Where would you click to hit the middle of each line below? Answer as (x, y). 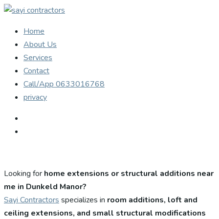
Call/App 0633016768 (64, 84)
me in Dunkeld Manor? (45, 187)
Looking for (24, 174)
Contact (36, 71)
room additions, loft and (152, 200)
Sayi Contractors (32, 200)
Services (38, 58)
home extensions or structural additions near (129, 174)
